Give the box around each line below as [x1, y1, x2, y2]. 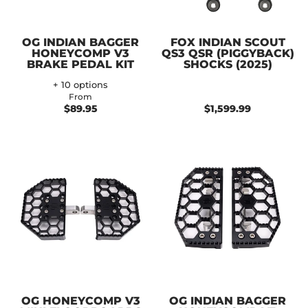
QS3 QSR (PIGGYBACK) [161, 46, 294, 60]
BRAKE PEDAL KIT [27, 57, 134, 71]
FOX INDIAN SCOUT [170, 35, 285, 49]
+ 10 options [53, 79, 108, 90]
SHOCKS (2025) [183, 57, 272, 71]
